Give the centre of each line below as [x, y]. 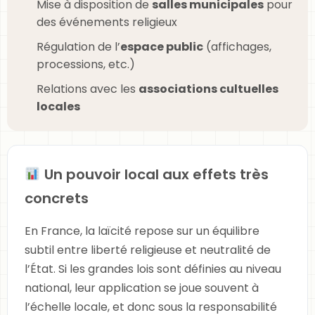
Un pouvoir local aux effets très [154, 174]
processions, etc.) [86, 64]
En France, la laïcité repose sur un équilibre [142, 231]
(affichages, [237, 47]
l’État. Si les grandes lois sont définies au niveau [153, 269]
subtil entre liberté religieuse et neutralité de [148, 250]
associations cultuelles [208, 89]
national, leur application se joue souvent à [142, 288]
